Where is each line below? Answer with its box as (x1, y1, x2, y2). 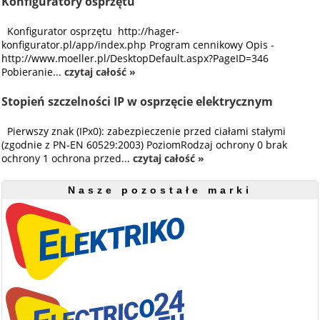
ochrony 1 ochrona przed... (1, 151, 134, 165)
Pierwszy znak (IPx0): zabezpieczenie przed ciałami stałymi (1, 124, 286, 138)
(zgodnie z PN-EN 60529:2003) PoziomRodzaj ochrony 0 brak (1, 138, 288, 151)
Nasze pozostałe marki (67, 184, 252, 196)
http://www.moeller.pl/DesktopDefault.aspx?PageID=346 (1, 51, 269, 65)
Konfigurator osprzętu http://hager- (1, 24, 180, 38)
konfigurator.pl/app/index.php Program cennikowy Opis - (1, 38, 275, 51)
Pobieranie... (1, 65, 65, 79)
